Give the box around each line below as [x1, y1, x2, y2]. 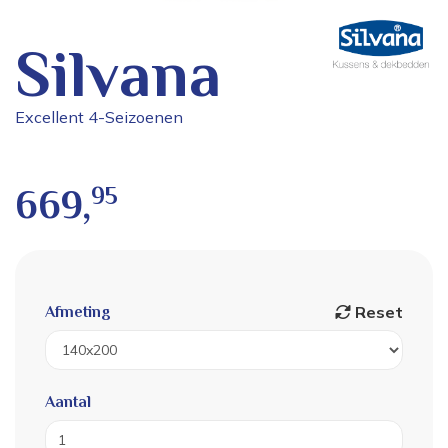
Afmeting [45, 303, 111, 322]
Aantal [45, 393, 91, 412]
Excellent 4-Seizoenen [15, 107, 183, 128]
